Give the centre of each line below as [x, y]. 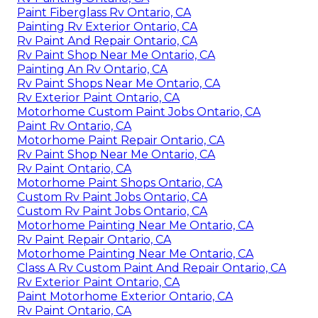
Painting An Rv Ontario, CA [92, 70]
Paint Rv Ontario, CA [74, 126]
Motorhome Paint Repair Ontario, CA [121, 141]
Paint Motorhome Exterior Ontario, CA [125, 297]
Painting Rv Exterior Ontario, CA [107, 27]
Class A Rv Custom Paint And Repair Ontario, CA [152, 268]
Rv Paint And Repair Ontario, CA [107, 41]
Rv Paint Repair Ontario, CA [94, 240]
